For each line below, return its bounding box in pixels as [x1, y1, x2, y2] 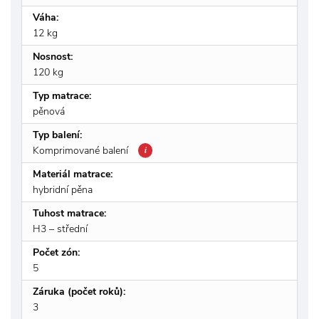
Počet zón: [33, 245, 80, 259]
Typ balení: [33, 127, 82, 142]
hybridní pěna [33, 182, 93, 197]
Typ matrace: [33, 88, 91, 103]
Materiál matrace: [33, 167, 113, 181]
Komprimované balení [33, 143, 131, 157]
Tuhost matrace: [33, 206, 106, 220]
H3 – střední [33, 221, 88, 236]
